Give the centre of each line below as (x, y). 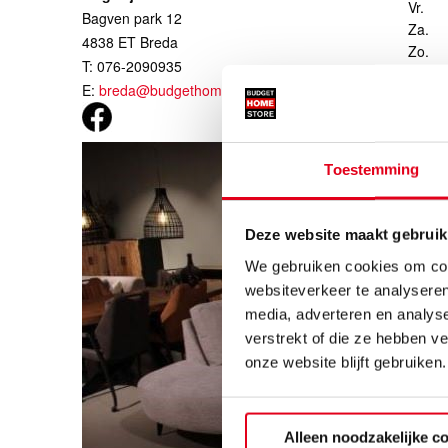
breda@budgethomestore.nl (188, 90)
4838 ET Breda (130, 42)
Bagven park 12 (132, 18)
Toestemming (372, 169)
